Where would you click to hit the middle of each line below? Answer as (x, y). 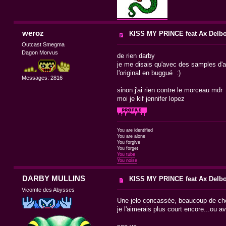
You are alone (131, 136)
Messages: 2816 (42, 77)
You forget (127, 148)
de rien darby (136, 55)
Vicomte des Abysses (48, 189)
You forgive (128, 142)
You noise (127, 160)
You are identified (135, 130)
